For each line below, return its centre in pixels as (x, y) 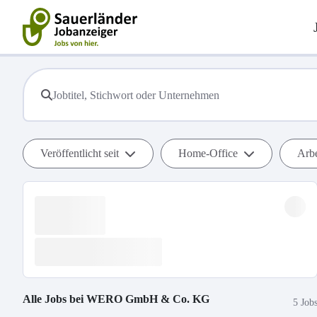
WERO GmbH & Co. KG (148, 299)
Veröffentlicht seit (80, 153)
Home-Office (208, 153)
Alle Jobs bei (54, 299)
